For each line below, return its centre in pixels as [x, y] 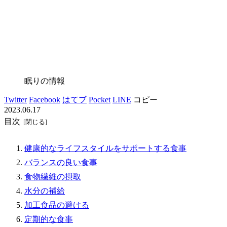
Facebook [45, 99]
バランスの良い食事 [61, 163]
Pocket [100, 99]
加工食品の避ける [57, 205]
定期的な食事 [49, 219]
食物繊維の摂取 [53, 177]
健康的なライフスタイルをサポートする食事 [105, 148]
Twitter [15, 99]
